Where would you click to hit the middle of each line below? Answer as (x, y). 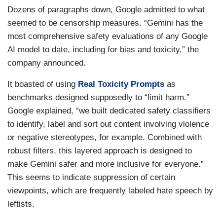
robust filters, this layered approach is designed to (100, 151)
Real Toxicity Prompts (121, 84)
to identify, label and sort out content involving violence (108, 124)
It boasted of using (43, 84)
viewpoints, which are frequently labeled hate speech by (110, 191)
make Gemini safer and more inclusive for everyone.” (106, 164)
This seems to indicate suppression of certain (91, 177)
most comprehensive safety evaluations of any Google (108, 36)
